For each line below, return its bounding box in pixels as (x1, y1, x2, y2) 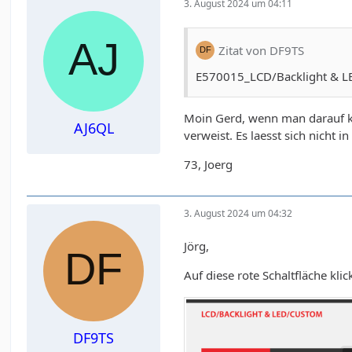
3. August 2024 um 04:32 (184, 206, 293, 220)
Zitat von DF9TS (218, 42, 305, 58)
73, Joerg (184, 156, 233, 173)
